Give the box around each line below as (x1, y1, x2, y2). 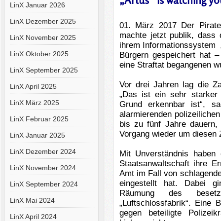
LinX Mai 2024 (9, 196, 55, 204)
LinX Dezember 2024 (9, 147, 76, 155)
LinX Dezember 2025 (9, 17, 76, 25)
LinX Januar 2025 (9, 131, 65, 139)
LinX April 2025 (9, 82, 57, 90)
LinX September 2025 (9, 66, 78, 74)
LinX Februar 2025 (9, 115, 69, 123)
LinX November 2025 (9, 34, 76, 41)
